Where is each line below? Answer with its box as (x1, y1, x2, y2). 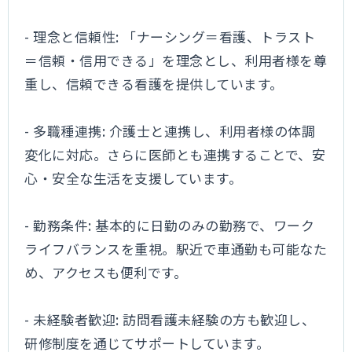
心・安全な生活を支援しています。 (24, 168, 243, 188)
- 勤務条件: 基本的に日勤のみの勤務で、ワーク (24, 215, 315, 235)
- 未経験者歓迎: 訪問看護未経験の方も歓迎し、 (24, 310, 316, 329)
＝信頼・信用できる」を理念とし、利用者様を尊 (24, 50, 328, 70)
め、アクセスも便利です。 (24, 262, 188, 282)
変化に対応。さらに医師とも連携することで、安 (24, 145, 326, 164)
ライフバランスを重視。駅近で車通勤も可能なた (24, 239, 328, 258)
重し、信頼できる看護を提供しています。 (24, 74, 284, 93)
